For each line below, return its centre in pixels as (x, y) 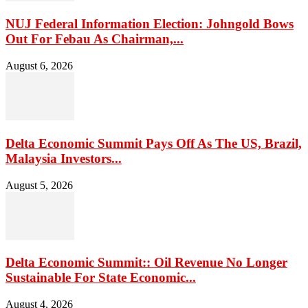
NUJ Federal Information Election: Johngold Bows (150, 24)
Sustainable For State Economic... (101, 278)
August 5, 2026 (39, 185)
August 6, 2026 (39, 66)
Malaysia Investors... (64, 158)
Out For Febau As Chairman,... (95, 39)
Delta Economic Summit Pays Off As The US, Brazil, (154, 143)
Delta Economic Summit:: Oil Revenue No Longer (146, 263)
